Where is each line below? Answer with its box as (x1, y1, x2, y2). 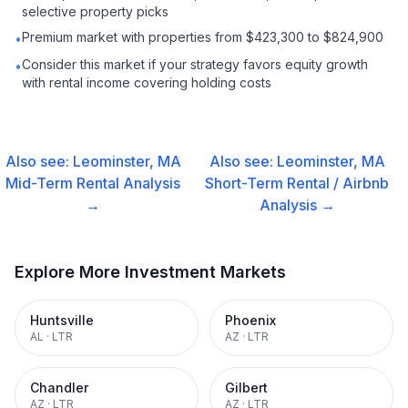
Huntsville (30, 312, 94, 328)
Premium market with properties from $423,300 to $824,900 (22, 29, 383, 45)
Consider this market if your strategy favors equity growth (22, 56, 368, 72)
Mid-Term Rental (5, 174, 120, 192)
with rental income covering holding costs (22, 75, 271, 90)
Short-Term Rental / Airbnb (205, 174, 390, 192)
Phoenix (225, 312, 276, 328)
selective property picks (22, 4, 168, 19)
